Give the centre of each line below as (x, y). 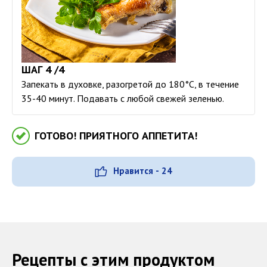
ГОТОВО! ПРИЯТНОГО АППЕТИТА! (116, 136)
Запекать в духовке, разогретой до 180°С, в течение (130, 84)
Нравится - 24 (142, 171)
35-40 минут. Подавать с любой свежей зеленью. (123, 99)
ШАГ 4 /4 (43, 70)
